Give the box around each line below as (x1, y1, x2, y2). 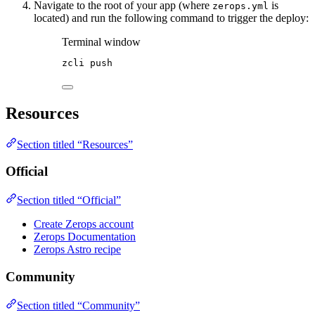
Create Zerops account (34, 218, 134, 231)
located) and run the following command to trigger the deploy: (34, 11, 309, 24)
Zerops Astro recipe (34, 243, 121, 256)
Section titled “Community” (17, 299, 140, 311)
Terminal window (62, 35, 141, 48)
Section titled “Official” (17, 194, 121, 207)
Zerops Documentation (34, 231, 136, 243)
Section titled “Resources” (17, 138, 133, 150)
